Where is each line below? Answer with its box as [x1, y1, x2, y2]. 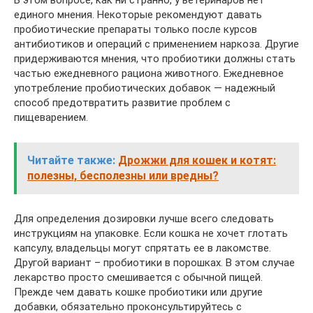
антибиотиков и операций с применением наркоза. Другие [14, 37, 299, 50]
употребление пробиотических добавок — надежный [14, 81, 275, 94]
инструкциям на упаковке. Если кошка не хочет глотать [14, 226, 288, 240]
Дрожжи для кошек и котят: [118, 153, 276, 167]
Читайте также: [27, 153, 115, 167]
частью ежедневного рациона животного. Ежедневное [14, 66, 284, 80]
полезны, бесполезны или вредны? [27, 168, 219, 182]
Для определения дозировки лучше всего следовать [14, 212, 274, 225]
